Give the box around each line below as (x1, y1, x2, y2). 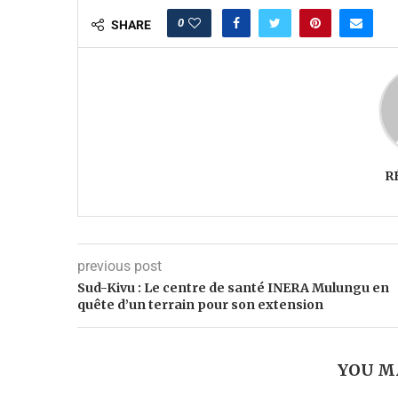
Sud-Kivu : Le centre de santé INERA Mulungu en (77, 279, 389, 296)
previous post (77, 257, 162, 275)
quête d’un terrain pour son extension (77, 296, 323, 313)
